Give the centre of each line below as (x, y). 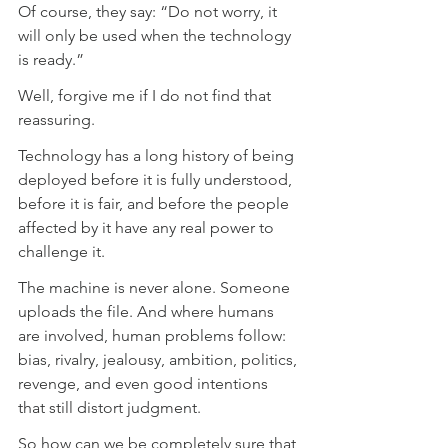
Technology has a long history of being (158, 155)
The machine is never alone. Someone (156, 287)
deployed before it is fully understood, (157, 179)
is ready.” (51, 59)
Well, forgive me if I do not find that (146, 95)
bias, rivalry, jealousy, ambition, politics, (159, 359)
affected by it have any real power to (148, 227)
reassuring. (56, 119)
